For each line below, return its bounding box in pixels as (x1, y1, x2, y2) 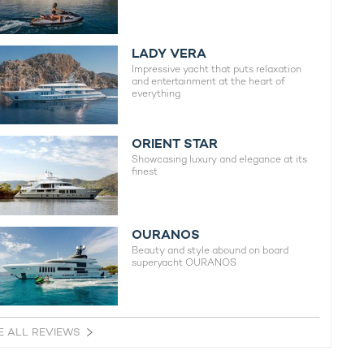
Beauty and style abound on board (132, 243, 289, 257)
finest (132, 165, 158, 179)
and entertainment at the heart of (132, 74, 286, 88)
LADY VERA (132, 44, 207, 62)
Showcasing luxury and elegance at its (132, 153, 308, 167)
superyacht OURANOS (132, 255, 237, 269)
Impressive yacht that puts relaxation (132, 62, 302, 76)
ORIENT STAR (132, 135, 219, 153)
